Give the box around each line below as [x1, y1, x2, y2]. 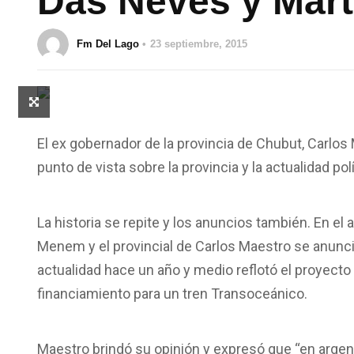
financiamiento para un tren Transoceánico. [37, 285, 307, 302]
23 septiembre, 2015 [150, 38, 247, 50]
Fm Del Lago [77, 38, 139, 50]
